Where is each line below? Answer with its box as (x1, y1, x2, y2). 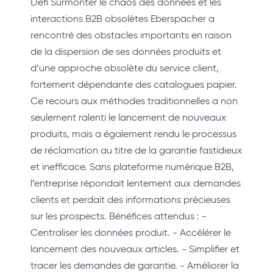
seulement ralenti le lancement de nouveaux (30, 112, 226, 123)
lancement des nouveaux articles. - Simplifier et (30, 243, 239, 255)
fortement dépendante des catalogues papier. (30, 79, 237, 90)
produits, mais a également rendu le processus (30, 128, 236, 140)
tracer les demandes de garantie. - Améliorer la (30, 260, 239, 271)
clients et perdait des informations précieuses (30, 194, 230, 205)
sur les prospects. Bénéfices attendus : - (30, 210, 207, 222)
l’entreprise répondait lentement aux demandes (30, 177, 241, 189)
